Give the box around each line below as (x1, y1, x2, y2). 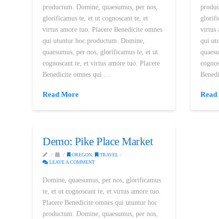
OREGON (70, 152, 92, 157)
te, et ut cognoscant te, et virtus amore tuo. (43, 187, 161, 195)
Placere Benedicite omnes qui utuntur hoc (43, 198, 158, 206)
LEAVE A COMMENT (48, 159, 95, 165)
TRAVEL (98, 152, 118, 157)
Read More (43, 90, 79, 98)
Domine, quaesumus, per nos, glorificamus (43, 176, 161, 184)
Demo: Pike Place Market (43, 135, 153, 148)
